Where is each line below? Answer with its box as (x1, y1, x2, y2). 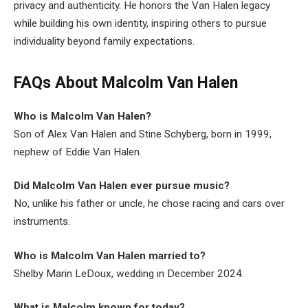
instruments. (14, 215, 70, 228)
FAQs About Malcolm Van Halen (14, 74, 238, 93)
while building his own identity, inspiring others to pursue (14, 17, 267, 30)
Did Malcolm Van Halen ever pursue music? (14, 179, 230, 192)
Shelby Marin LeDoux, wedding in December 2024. (14, 267, 244, 280)
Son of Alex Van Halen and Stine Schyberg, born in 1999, (14, 127, 272, 140)
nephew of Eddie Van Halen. (14, 145, 142, 158)
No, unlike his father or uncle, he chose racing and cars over (14, 197, 285, 210)
